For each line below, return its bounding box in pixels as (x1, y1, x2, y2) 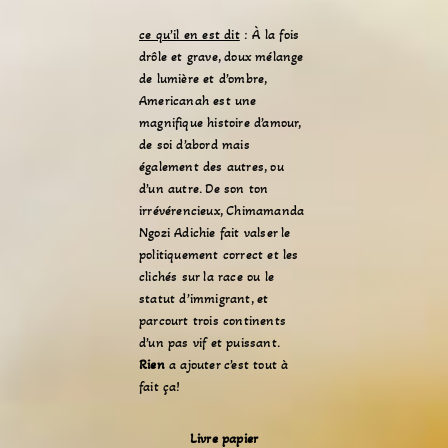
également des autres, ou (139, 158, 284, 175)
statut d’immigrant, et (139, 290, 269, 307)
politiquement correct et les (139, 246, 299, 263)
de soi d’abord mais (139, 136, 250, 153)
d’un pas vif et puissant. (139, 334, 280, 351)
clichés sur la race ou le (139, 268, 274, 285)
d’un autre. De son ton (139, 180, 269, 197)
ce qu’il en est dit (139, 26, 240, 43)
